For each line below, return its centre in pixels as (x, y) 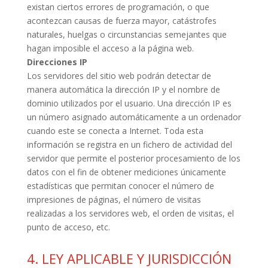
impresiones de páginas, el (79, 200)
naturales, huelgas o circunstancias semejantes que (127, 34)
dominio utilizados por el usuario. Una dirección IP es (129, 103)
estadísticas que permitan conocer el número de (120, 186)
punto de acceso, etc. (68, 227)
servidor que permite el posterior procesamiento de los (133, 158)
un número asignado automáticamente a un (113, 117)
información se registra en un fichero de (105, 144)
